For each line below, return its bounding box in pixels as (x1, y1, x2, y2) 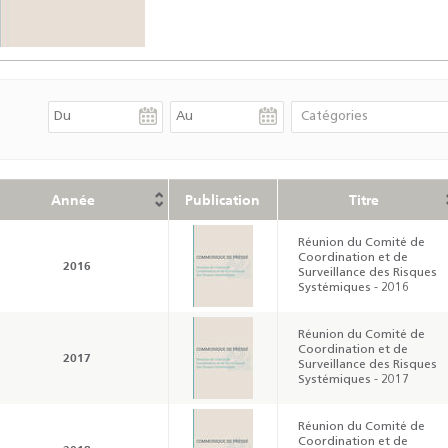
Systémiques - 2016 (297, 281, 409, 294)
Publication (185, 190, 260, 209)
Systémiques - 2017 (297, 373, 409, 386)
